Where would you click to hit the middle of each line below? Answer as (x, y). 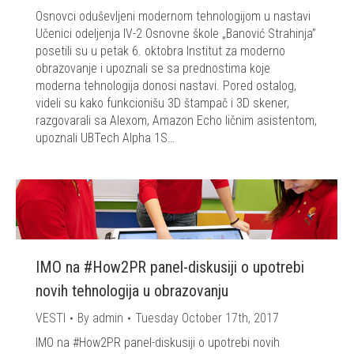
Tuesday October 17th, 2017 (207, 318)
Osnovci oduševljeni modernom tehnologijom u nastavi (173, 17)
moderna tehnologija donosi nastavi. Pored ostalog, (166, 86)
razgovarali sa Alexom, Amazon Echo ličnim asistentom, (176, 121)
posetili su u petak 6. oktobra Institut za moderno (160, 51)
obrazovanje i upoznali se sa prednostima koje (153, 69)
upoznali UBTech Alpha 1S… (105, 138)
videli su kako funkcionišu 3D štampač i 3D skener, (162, 104)
